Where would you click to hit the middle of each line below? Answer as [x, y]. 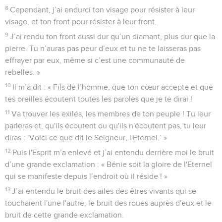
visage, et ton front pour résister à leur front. [81, 22]
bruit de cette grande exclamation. [64, 215]
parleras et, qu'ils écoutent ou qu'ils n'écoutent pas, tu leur [106, 126]
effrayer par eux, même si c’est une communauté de [95, 60]
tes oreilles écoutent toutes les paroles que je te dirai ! [99, 99]
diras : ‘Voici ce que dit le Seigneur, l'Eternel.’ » [86, 138]
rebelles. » [23, 72]
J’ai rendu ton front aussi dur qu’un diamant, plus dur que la [113, 36]
